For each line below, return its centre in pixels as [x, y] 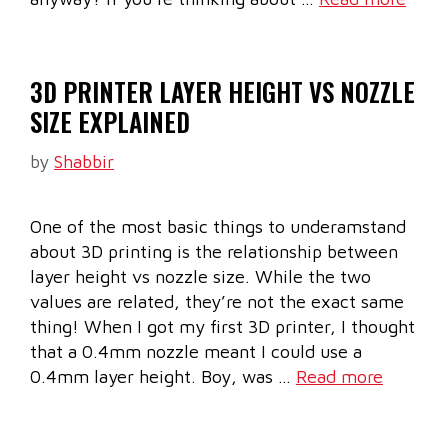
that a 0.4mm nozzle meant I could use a [196, 352]
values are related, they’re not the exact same [217, 302]
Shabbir [84, 162]
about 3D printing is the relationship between [214, 252]
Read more [339, 377]
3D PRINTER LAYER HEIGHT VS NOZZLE [222, 92]
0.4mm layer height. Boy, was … [163, 377]
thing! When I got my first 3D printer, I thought [222, 327]
